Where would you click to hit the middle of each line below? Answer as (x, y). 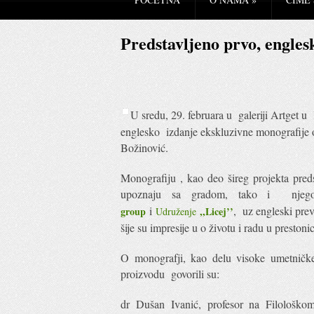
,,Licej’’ (215, 211)
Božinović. (144, 148)
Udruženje (176, 211)
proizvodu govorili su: (170, 274)
